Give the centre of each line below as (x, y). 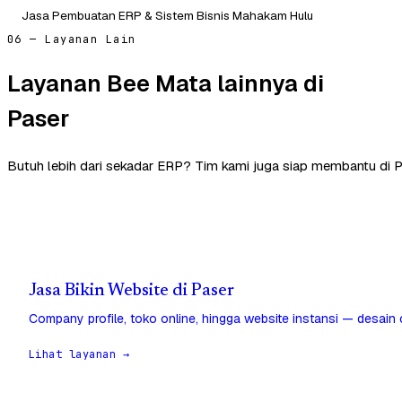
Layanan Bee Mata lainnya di (166, 84)
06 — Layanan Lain (72, 39)
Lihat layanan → (79, 354)
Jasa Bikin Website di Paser (131, 291)
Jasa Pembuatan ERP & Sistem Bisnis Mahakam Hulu (167, 15)
